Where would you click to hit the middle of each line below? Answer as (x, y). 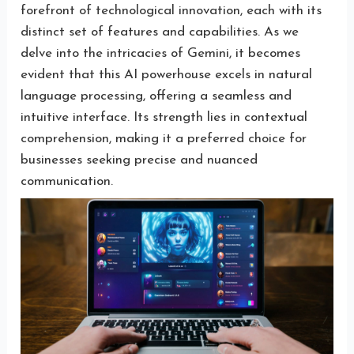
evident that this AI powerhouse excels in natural (167, 74)
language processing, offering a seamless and (156, 96)
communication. (67, 181)
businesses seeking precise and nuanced (139, 160)
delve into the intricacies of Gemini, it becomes (161, 53)
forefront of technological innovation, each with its (171, 10)
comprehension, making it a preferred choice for (164, 138)
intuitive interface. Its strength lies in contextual (164, 117)
